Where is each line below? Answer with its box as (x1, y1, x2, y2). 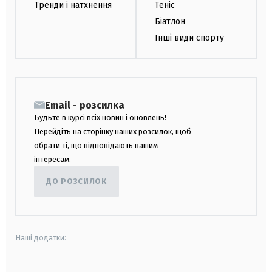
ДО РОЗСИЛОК (46, 177, 107, 186)
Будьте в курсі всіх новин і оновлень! (34, 112, 166, 122)
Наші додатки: (15, 233, 66, 242)
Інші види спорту (155, 33, 224, 44)
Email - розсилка (45, 99, 124, 111)
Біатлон (155, 16, 185, 27)
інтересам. (34, 154, 71, 164)
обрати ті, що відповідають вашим (34, 140, 158, 150)
